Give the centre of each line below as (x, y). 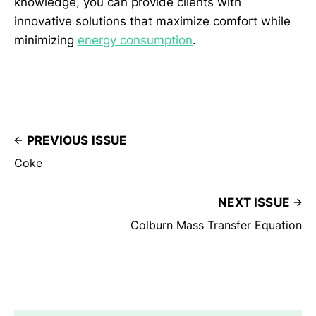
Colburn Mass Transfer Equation (216, 225)
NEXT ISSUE (254, 202)
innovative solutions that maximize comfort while (152, 21)
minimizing (46, 40)
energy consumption (135, 40)
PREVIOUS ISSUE (77, 140)
